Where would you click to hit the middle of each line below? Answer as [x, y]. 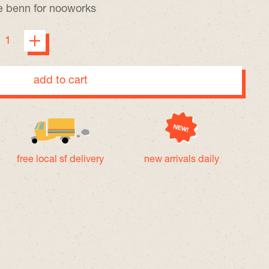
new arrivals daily [181, 160]
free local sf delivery [61, 160]
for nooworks [63, 10]
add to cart [60, 80]
